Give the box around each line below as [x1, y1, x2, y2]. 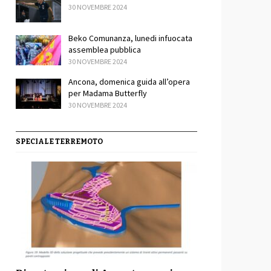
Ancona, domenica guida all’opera [68, 76, 190, 87]
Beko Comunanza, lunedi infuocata [68, 33, 192, 44]
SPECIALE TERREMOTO [16, 137, 103, 146]
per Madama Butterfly [68, 88, 147, 99]
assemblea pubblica [68, 44, 141, 55]
